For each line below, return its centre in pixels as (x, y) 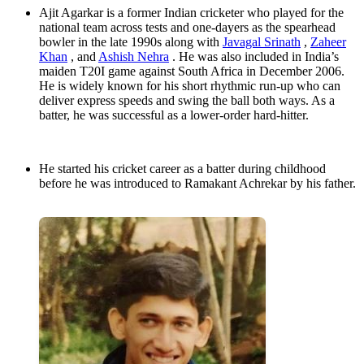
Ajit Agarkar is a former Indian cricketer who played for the (191, 13)
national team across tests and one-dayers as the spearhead (187, 28)
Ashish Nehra (134, 57)
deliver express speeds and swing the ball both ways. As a (187, 101)
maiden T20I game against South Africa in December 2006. (192, 71)
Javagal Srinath (262, 42)
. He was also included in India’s (254, 57)
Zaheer (328, 42)
